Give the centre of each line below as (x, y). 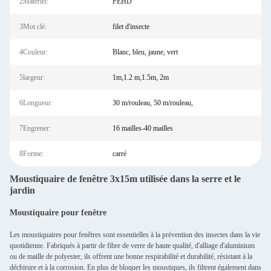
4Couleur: (34, 52)
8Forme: (31, 154)
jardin (22, 190)
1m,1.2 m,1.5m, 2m (140, 77)
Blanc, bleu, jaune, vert (145, 52)
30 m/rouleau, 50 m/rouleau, (152, 103)
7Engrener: (35, 128)
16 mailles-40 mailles (142, 128)
